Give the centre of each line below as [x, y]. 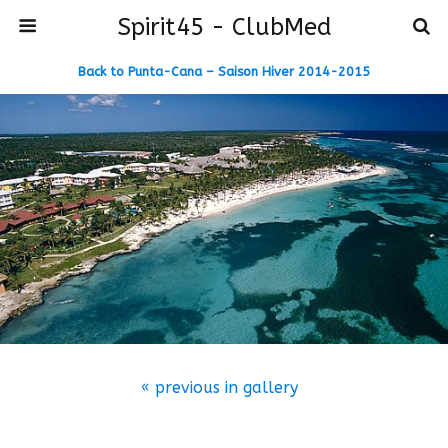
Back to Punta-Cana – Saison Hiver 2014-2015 [224, 71]
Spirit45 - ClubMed [224, 27]
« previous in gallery [219, 387]
